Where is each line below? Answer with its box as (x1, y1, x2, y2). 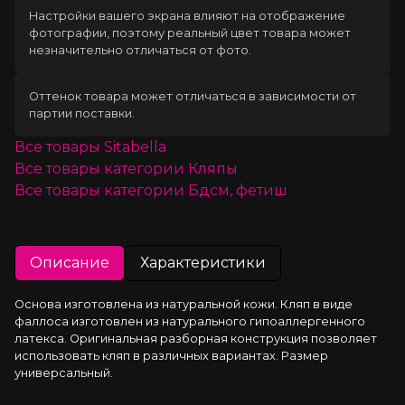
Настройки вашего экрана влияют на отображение (29, 8, 345, 23)
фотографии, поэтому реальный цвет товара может (29, 25, 351, 40)
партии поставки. (29, 106, 135, 120)
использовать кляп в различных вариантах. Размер (14, 348, 328, 363)
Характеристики (140, 253, 266, 271)
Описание (30, 253, 109, 271)
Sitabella (104, 137, 166, 155)
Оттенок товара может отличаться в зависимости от (29, 89, 356, 103)
